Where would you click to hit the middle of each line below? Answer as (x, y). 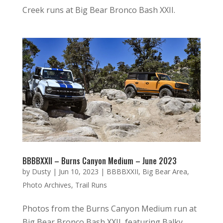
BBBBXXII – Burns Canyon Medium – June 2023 (99, 161)
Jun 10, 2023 (78, 171)
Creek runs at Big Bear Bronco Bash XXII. (99, 10)
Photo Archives (47, 185)
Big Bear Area (165, 171)
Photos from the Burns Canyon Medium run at (109, 208)
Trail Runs (91, 185)
